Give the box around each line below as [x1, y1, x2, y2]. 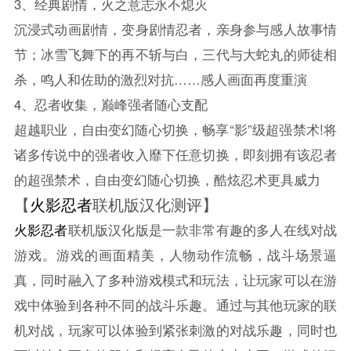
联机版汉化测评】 [92, 193, 218, 215]
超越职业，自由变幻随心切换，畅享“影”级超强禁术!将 [13, 119, 338, 139]
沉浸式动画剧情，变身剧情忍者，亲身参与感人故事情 [13, 19, 338, 38]
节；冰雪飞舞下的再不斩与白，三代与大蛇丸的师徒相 [13, 44, 338, 63]
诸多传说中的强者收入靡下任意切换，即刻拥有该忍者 [13, 144, 338, 164]
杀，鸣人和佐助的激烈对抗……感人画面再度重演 [13, 69, 307, 89]
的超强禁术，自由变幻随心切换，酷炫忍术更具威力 [13, 169, 320, 189]
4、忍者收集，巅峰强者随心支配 [13, 94, 208, 114]
